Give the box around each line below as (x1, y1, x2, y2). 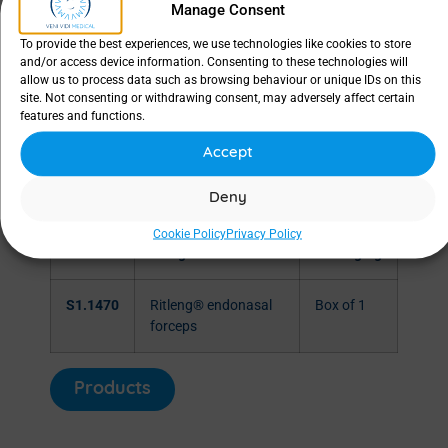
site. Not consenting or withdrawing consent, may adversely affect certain (20, 90, 415, 104)
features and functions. (20, 108, 145, 122)
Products (74, 380, 151, 400)
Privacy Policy (226, 226, 302, 240)
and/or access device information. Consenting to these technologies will (20, 54, 408, 68)
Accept (202, 145, 253, 161)
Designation (150, 245, 227, 263)
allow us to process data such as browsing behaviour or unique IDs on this (20, 72, 421, 86)
